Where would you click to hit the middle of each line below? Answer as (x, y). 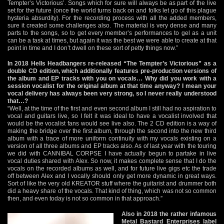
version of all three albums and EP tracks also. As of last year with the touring (112, 146)
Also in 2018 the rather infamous (169, 214)
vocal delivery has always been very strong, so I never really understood (112, 93)
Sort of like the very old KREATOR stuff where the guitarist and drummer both (112, 183)
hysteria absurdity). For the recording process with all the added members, (112, 18)
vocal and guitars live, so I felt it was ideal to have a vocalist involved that (112, 116)
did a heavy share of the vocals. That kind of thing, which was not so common (112, 191)
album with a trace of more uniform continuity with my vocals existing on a (112, 138)
